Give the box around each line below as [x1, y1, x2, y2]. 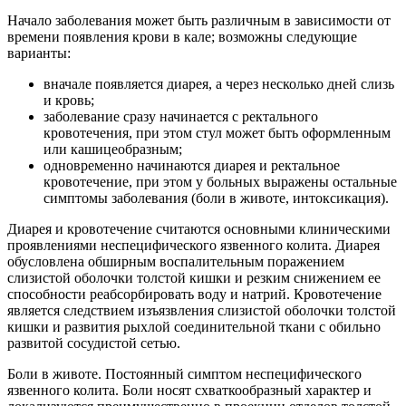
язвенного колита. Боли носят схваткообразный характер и [7, 382, 372, 399]
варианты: [7, 45, 71, 62]
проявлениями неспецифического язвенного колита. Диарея [7, 237, 380, 254]
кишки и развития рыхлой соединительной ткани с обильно [7, 319, 381, 335]
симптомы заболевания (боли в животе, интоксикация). [43, 190, 389, 207]
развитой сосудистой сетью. [7, 335, 180, 352]
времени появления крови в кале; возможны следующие [7, 29, 357, 45]
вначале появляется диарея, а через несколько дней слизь [43, 76, 394, 92]
